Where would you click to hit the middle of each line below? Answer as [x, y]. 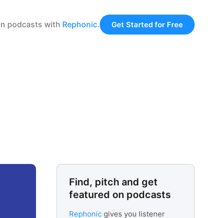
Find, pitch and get [113, 182]
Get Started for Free [147, 24]
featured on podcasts [120, 195]
